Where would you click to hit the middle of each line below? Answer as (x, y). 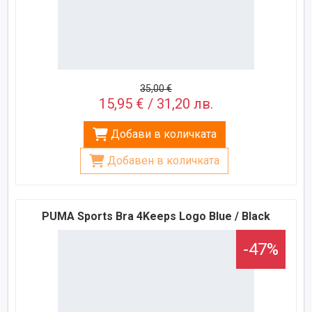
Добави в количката (163, 134)
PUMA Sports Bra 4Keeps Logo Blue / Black (156, 216)
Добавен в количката (163, 160)
